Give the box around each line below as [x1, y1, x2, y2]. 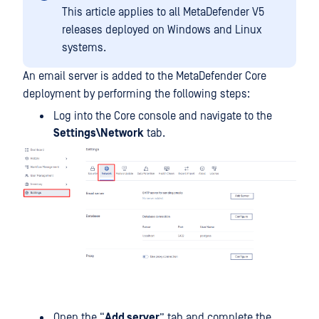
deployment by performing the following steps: [23, 88, 250, 100]
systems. [62, 41, 106, 54]
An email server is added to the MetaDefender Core [23, 70, 266, 83]
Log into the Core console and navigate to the [53, 110, 272, 122]
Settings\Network [53, 127, 144, 140]
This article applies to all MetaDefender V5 [62, 6, 264, 19]
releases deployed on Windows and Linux [62, 23, 262, 36]
